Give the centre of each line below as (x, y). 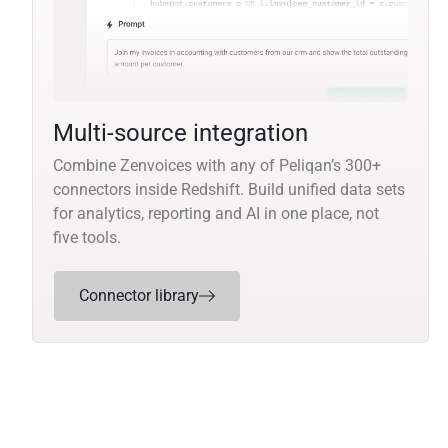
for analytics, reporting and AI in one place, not (216, 214)
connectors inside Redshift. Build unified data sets (229, 190)
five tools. (87, 238)
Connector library (139, 296)
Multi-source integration (180, 133)
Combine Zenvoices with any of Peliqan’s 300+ (217, 166)
